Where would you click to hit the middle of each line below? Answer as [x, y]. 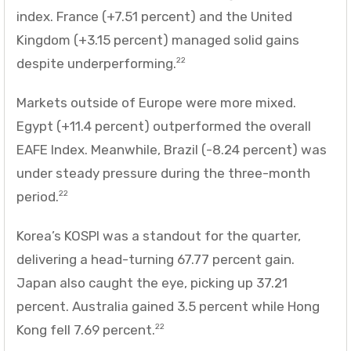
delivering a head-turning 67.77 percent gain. [156, 259]
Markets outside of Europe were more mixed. [156, 102]
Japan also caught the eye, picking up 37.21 [152, 282]
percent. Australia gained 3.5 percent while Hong [168, 306]
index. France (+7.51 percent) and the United [154, 16]
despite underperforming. [96, 63]
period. [38, 196]
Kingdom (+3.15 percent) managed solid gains [158, 40]
